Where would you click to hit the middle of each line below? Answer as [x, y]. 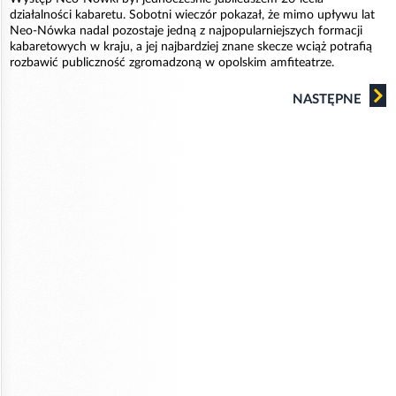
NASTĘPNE [329, 99]
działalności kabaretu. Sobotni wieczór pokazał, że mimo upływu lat [192, 15]
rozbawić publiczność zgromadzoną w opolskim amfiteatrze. [172, 63]
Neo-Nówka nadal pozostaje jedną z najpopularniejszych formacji [186, 31]
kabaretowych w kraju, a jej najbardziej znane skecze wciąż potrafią [191, 47]
